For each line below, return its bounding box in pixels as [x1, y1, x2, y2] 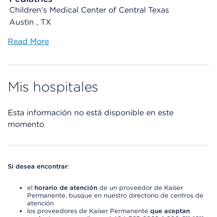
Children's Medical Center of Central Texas [9, 5, 169, 15]
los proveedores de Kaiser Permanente [27, 207, 150, 215]
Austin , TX [9, 17, 51, 27]
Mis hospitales [8, 78, 99, 95]
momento [8, 120, 44, 129]
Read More [8, 37, 49, 46]
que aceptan [150, 207, 190, 215]
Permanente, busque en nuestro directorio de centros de [27, 192, 203, 199]
